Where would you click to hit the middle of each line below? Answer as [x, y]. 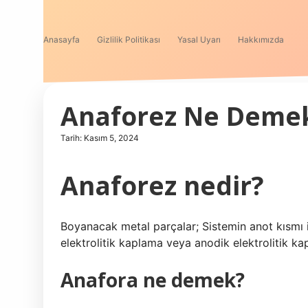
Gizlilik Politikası [129, 40]
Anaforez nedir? [162, 185]
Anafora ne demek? [153, 280]
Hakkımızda [261, 40]
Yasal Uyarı [199, 40]
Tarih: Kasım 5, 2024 [100, 138]
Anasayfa [62, 40]
